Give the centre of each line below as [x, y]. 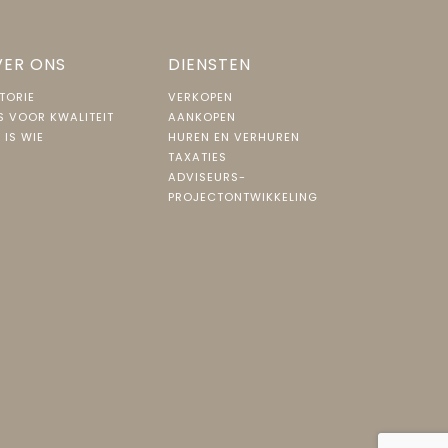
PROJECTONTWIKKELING [243, 197]
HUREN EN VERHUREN [234, 137]
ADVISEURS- [207, 177]
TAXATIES [197, 157]
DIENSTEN [209, 64]
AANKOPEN [202, 117]
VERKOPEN [200, 97]
